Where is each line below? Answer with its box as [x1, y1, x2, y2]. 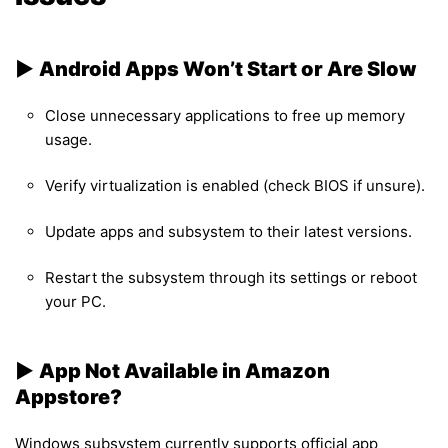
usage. [45, 129, 92, 149]
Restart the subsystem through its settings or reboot [45, 267, 417, 287]
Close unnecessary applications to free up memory [45, 105, 405, 125]
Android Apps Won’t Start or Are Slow [39, 56, 417, 81]
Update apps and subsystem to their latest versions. [45, 221, 412, 241]
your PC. [45, 291, 106, 311]
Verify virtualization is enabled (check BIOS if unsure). [45, 175, 425, 195]
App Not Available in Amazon [39, 358, 330, 383]
